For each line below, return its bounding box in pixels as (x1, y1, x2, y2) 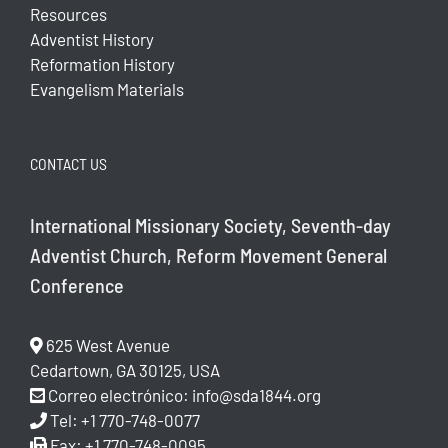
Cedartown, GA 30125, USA (30, 360, 220, 380)
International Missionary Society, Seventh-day (30, 212, 391, 237)
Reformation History (30, 54, 175, 75)
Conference (30, 272, 124, 297)
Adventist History (30, 29, 154, 50)
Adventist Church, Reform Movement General (30, 242, 387, 267)
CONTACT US (30, 154, 107, 174)
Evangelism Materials (30, 79, 184, 100)
